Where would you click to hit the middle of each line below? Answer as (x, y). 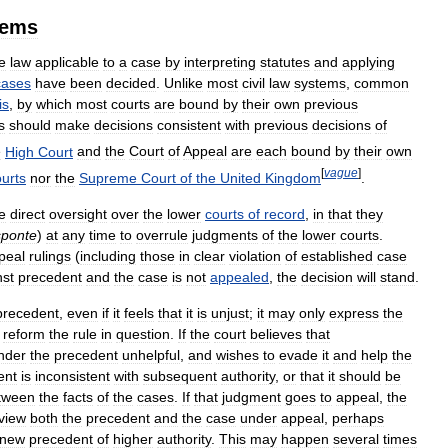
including (108, 255)
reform (24, 333)
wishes (237, 354)
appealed (239, 276)
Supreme (108, 177)
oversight (78, 213)
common (381, 82)
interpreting (220, 61)
